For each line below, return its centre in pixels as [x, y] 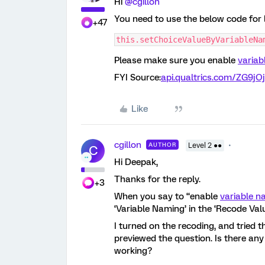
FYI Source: [138, 77]
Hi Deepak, [136, 162]
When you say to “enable [167, 196]
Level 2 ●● [205, 146]
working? [133, 251]
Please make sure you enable [176, 60]
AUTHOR [162, 145]
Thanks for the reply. [157, 179]
